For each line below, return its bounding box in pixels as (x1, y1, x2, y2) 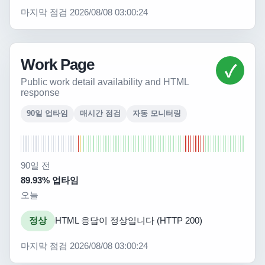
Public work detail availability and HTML (21, 77, 189, 87)
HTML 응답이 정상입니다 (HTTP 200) (55, 216, 202, 225)
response (21, 88, 60, 98)
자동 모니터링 (132, 109, 181, 118)
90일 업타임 (27, 109, 68, 118)
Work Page (21, 56, 94, 73)
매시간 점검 (80, 109, 121, 118)
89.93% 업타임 (21, 176, 79, 185)
